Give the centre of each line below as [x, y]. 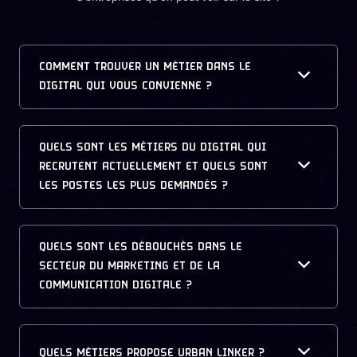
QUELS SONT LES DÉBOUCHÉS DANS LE [141, 247]
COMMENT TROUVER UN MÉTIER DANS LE [145, 67]
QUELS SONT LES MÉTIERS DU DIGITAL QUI [153, 147]
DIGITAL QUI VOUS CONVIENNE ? [126, 86]
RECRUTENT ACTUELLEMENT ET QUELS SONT [153, 167]
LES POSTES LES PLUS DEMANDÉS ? [133, 186]
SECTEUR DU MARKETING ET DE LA [129, 266]
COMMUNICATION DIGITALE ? [116, 285]
